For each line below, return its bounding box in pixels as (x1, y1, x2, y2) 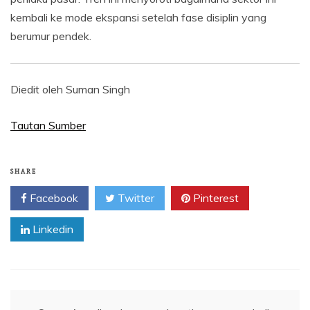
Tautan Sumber (10, 118, 86, 132)
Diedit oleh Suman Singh (10, 82, 130, 96)
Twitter (115, 190, 154, 205)
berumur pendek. (10, 28, 91, 43)
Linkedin (30, 221, 73, 236)
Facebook (27, 190, 78, 205)
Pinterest (190, 190, 239, 205)
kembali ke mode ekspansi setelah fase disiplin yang (10, 10, 266, 24)
